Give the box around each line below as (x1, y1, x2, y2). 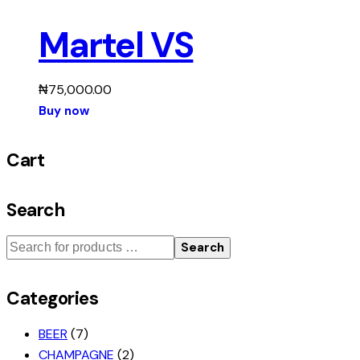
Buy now (39, 103, 89, 120)
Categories (6, 287, 98, 311)
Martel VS (39, 22, 194, 69)
